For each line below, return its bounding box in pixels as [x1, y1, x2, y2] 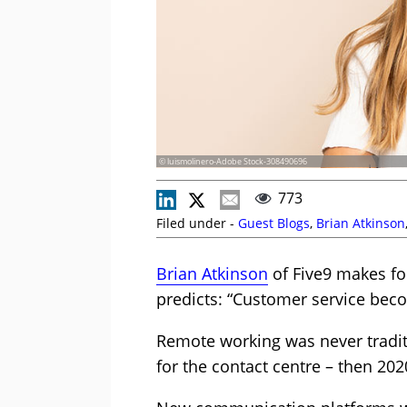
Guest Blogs [238, 214, 310, 233]
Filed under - [156, 214, 238, 233]
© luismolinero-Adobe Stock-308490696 [159, 155, 307, 168]
